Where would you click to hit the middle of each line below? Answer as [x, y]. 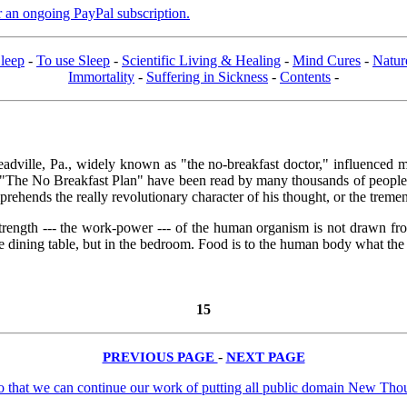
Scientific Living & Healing [201, 60]
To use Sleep [73, 60]
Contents [305, 76]
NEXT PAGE [265, 357]
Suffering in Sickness [207, 76]
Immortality [101, 76]
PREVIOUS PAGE [160, 357]
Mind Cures [327, 60]
